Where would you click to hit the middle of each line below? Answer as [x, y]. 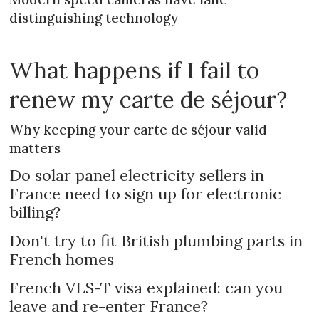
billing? [35, 213]
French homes [62, 259]
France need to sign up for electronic [146, 194]
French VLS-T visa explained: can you [146, 287]
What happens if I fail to [135, 70]
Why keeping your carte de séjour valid [138, 130]
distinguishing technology [94, 18]
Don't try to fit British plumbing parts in [156, 240]
